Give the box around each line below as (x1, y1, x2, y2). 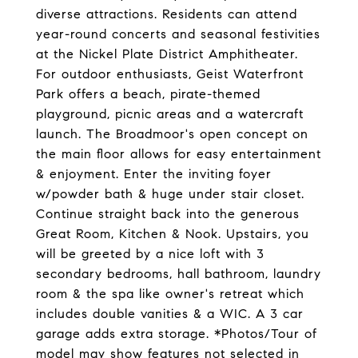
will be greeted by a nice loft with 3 (36, 246, 265, 261)
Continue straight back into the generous (36, 206, 300, 221)
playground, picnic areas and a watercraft (36, 106, 304, 121)
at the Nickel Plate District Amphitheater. (36, 46, 298, 62)
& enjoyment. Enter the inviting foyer (36, 166, 272, 181)
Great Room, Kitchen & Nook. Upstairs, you (36, 226, 309, 241)
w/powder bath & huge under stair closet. (36, 186, 304, 201)
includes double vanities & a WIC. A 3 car (36, 306, 304, 321)
